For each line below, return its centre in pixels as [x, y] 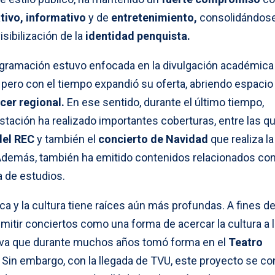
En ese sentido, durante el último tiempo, [164, 102]
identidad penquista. [138, 36]
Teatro [246, 242]
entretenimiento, [154, 17]
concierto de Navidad [153, 139]
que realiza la [241, 139]
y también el [66, 139]
